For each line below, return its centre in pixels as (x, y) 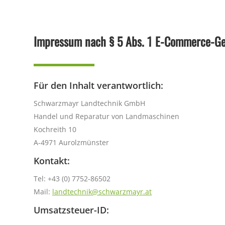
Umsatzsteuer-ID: (71, 210)
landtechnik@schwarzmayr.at (102, 192)
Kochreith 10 (55, 129)
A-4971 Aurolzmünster (71, 142)
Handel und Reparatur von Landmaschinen (106, 116)
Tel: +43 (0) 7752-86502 (72, 179)
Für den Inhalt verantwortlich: (98, 85)
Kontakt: (52, 161)
